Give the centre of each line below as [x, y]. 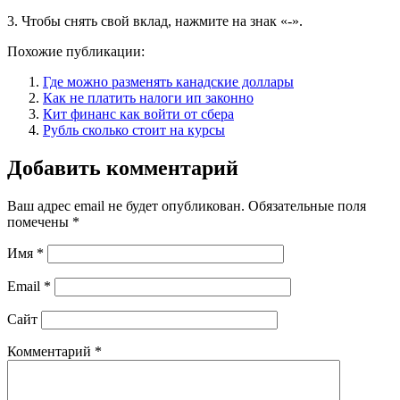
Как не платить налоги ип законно [148, 98]
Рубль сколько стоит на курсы [134, 130]
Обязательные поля [307, 206]
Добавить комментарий [123, 168]
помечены [40, 222]
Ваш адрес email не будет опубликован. [126, 206]
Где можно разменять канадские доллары [168, 82]
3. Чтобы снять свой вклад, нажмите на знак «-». [155, 21]
